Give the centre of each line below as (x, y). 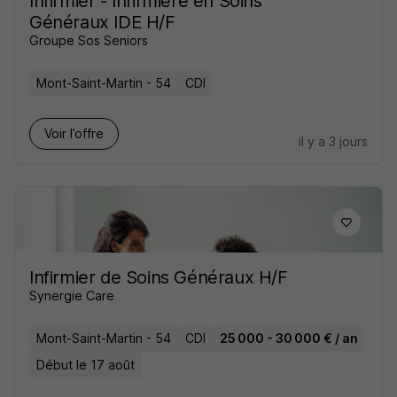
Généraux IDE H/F (102, 22)
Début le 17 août (86, 365)
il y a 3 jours (333, 141)
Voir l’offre (74, 133)
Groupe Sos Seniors (89, 40)
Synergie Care (72, 296)
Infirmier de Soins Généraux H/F (159, 277)
